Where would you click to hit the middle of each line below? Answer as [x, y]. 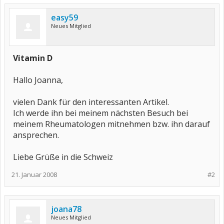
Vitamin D [33, 58]
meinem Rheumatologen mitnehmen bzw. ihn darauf [111, 124]
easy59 [64, 17]
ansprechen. [36, 135]
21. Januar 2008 [34, 174]
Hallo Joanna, [38, 80]
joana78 [66, 209]
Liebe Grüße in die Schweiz [63, 157]
